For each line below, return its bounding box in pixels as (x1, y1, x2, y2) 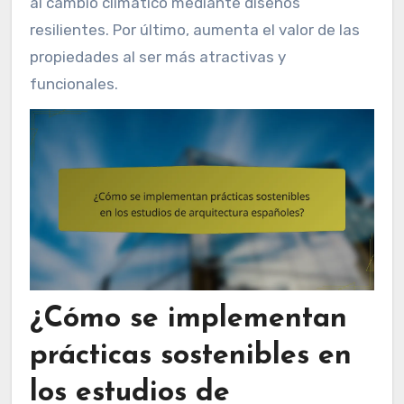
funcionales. (29, 75, 118, 93)
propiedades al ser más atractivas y (29, 48, 286, 66)
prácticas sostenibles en (29, 342, 352, 372)
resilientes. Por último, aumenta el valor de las (29, 21, 360, 39)
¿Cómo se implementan (29, 305, 347, 335)
